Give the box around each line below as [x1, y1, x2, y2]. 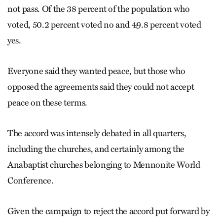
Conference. [7, 175, 54, 186]
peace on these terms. [7, 97, 87, 108]
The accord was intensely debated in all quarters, [7, 128, 186, 139]
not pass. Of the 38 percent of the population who [7, 3, 190, 14]
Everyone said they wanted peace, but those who [7, 66, 185, 76]
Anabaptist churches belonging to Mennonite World [7, 159, 200, 170]
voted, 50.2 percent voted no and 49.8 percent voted [7, 19, 201, 30]
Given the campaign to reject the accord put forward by [7, 206, 210, 217]
